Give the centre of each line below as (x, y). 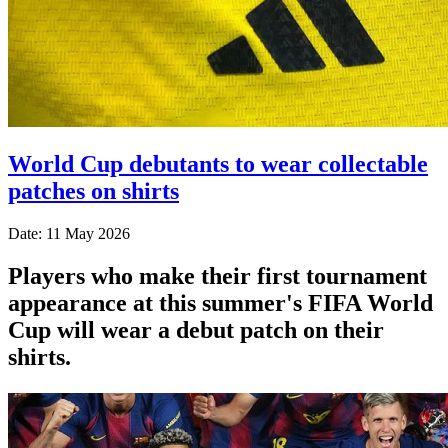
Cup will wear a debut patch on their (196, 329)
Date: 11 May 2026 (69, 233)
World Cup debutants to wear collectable (218, 163)
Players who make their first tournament (217, 275)
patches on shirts (93, 190)
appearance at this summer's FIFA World (220, 302)
